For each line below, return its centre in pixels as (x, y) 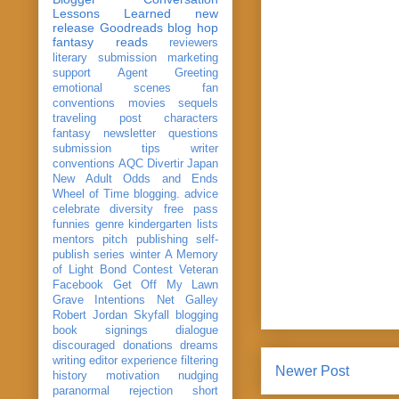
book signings (100, 330)
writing (69, 360)
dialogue (197, 330)
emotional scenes (112, 88)
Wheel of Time (91, 194)
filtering (199, 360)
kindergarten (160, 224)
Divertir (165, 163)
